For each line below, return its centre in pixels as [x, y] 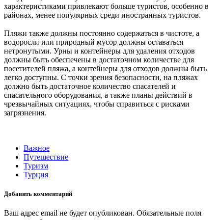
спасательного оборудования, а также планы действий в [98, 95]
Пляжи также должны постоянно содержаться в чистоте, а [102, 33]
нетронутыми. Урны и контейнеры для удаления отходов [99, 51]
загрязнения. [25, 112]
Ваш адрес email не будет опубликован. [69, 213]
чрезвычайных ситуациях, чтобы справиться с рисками [97, 104]
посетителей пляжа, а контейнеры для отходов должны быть [105, 68]
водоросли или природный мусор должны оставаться [94, 42]
